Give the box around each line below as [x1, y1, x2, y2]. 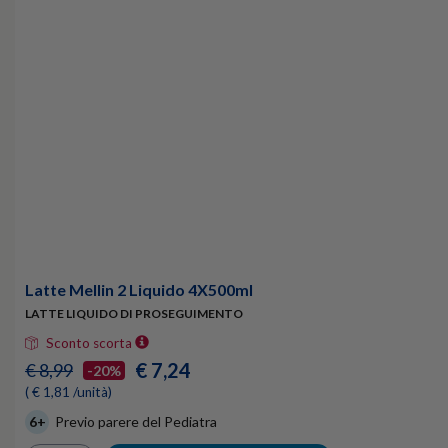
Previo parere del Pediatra [52, 413, 217, 430]
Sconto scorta [43, 335, 135, 351]
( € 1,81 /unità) [25, 384, 112, 400]
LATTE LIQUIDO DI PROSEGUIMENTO [25, 306, 243, 321]
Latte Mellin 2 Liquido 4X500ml [25, 280, 253, 299]
